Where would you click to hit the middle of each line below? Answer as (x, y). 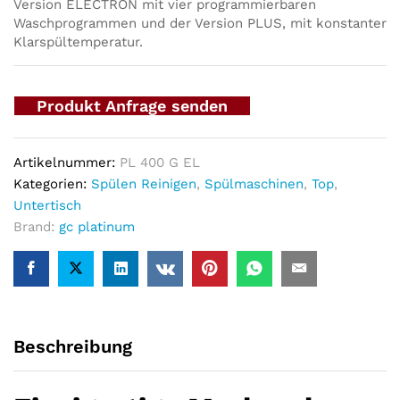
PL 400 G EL (160, 163)
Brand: (36, 227)
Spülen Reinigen (144, 184)
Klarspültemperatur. (78, 42)
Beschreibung (73, 347)
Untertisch (47, 206)
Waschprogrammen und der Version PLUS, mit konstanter (200, 24)
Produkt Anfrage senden (132, 106)
